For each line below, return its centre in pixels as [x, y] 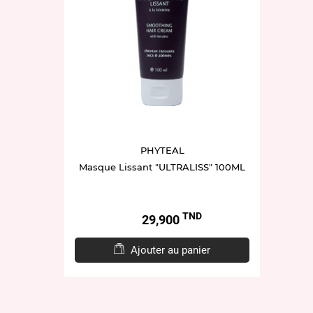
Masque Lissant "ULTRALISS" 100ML [162, 167]
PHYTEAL [162, 150]
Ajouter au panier [170, 250]
